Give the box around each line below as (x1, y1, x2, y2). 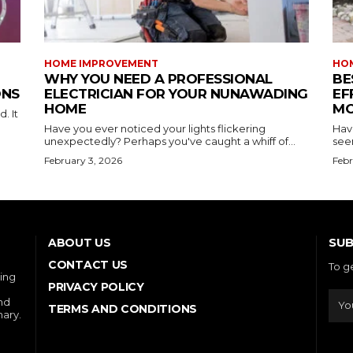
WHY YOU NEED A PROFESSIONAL (44, 70, 273, 87)
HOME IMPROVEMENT (44, 57, 158, 69)
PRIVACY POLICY (48, 279, 144, 294)
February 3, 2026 (44, 154, 122, 166)
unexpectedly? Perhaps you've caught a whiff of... (44, 134, 295, 147)
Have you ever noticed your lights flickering (44, 121, 266, 135)
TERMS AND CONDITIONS (48, 301, 197, 316)
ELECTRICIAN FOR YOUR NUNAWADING (44, 85, 308, 102)
